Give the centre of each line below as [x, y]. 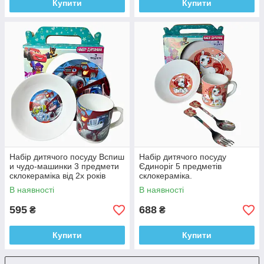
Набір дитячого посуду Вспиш [67, 157]
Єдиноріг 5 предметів [180, 166]
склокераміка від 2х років [57, 176]
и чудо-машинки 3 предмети [64, 166]
